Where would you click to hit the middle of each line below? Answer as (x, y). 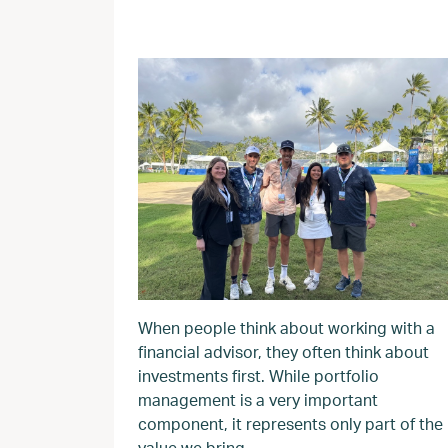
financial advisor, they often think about (283, 351)
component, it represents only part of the (290, 423)
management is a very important (258, 399)
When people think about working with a (286, 327)
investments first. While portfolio (258, 375)
